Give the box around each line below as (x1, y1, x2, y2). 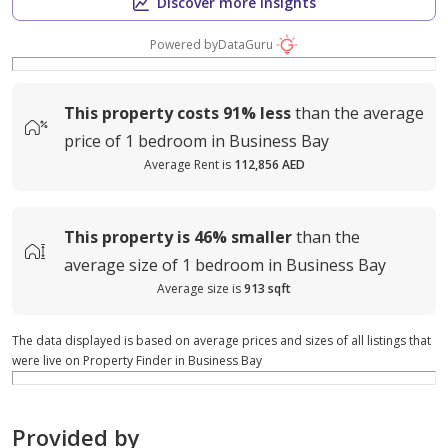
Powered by (149, 36, 218, 53)
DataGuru (217, 36, 273, 53)
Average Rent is (143, 156, 231, 173)
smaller (231, 226, 292, 248)
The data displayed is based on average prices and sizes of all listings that (12, 332, 431, 349)
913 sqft (244, 280, 291, 297)
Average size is (157, 280, 241, 297)
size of (129, 254, 178, 276)
